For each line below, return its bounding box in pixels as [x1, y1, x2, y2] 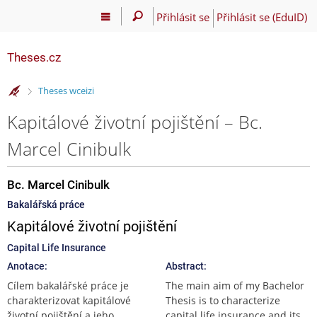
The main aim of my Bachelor [166, 278, 304, 292]
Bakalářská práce [7, 198, 85, 210]
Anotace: [7, 260, 47, 272]
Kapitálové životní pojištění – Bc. [7, 109, 263, 134]
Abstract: [166, 260, 207, 272]
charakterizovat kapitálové [7, 293, 131, 307]
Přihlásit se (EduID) [216, 9, 307, 24]
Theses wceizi [38, 84, 94, 98]
